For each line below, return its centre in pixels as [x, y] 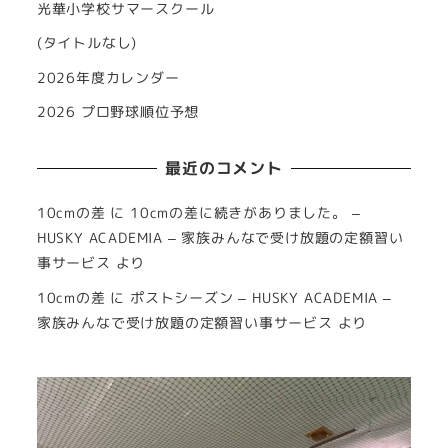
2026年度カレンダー [108, 77]
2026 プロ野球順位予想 [118, 112]
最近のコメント [224, 168]
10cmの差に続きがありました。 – [245, 213]
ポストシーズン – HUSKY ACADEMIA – [261, 298]
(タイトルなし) [87, 43]
